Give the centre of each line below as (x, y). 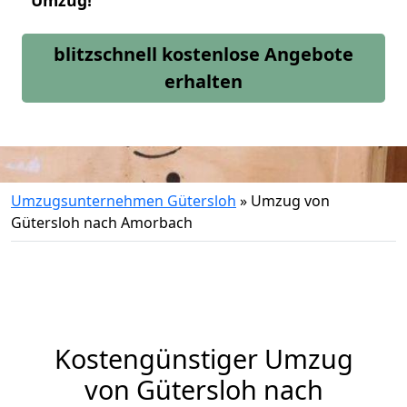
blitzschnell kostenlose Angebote (203, 54)
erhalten (203, 81)
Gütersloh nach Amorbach (102, 223)
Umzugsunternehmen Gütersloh (124, 201)
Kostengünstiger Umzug (203, 358)
